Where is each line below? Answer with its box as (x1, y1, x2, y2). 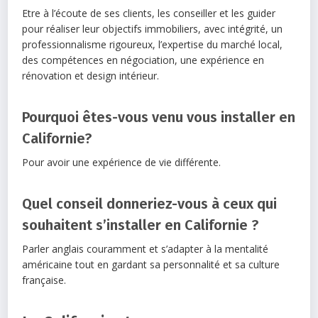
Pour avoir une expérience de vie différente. (22, 155, 221, 170)
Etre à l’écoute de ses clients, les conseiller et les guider (22, 6, 276, 21)
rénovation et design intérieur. (22, 69, 160, 83)
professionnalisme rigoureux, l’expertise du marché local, (22, 38, 283, 52)
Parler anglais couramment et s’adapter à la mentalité (22, 242, 269, 256)
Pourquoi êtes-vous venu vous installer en (22, 109, 296, 126)
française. (22, 273, 67, 287)
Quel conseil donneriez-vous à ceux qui (22, 195, 278, 213)
